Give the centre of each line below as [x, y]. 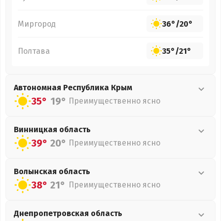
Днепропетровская [52, 213]
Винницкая [37, 129]
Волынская [36, 171]
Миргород [37, 24]
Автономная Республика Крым [73, 88]
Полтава [34, 51]
